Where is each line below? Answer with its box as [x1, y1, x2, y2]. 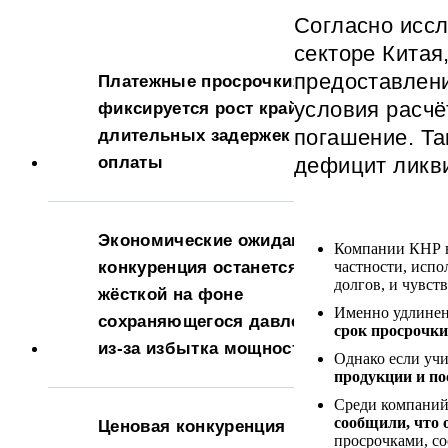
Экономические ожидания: [98, 230, 329, 250]
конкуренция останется [98, 257, 299, 277]
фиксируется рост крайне [98, 98, 318, 118]
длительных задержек [98, 125, 291, 145]
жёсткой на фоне [98, 284, 244, 304]
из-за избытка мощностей [98, 338, 320, 358]
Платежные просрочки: [98, 71, 299, 91]
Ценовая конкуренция [98, 416, 286, 436]
